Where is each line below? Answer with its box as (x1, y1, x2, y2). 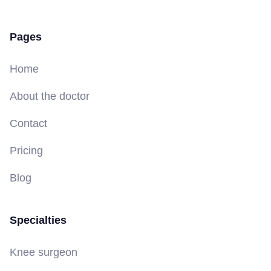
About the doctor (10, 90, 90, 102)
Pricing (10, 144, 43, 157)
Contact (10, 117, 47, 129)
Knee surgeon (10, 246, 77, 258)
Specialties (10, 214, 67, 226)
